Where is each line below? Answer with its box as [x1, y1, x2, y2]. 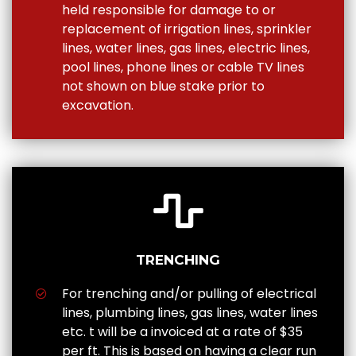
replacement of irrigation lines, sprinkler [61, 20, 311, 39]
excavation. [61, 96, 133, 115]
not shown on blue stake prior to [61, 77, 265, 96]
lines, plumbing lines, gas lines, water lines [61, 304, 318, 323]
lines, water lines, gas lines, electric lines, [61, 39, 310, 58]
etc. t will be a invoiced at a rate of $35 [61, 323, 303, 342]
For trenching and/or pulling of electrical [61, 284, 316, 304]
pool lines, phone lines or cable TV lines [61, 58, 304, 77]
